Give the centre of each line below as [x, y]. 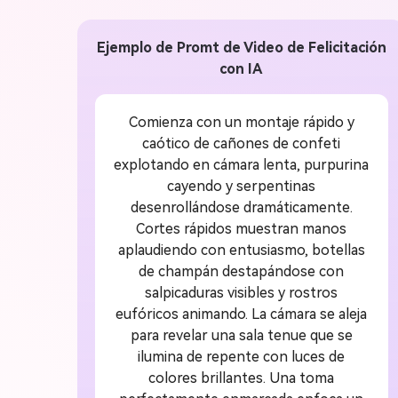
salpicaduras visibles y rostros [242, 292]
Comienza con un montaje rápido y [241, 122]
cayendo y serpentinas [242, 186]
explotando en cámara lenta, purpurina [242, 164]
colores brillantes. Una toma [242, 378]
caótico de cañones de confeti [242, 143]
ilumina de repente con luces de [242, 356]
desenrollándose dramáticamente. [241, 207]
